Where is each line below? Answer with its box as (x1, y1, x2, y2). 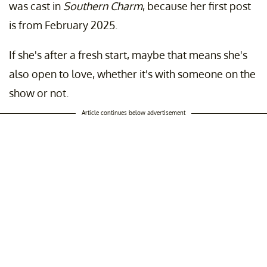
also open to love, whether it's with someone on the (9, 67, 256, 81)
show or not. (9, 86, 69, 100)
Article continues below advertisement (82, 109, 185, 117)
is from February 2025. (9, 18, 117, 32)
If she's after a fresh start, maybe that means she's (9, 48, 247, 62)
